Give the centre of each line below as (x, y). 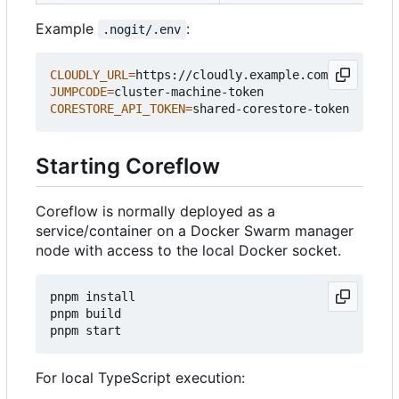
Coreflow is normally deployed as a (155, 212)
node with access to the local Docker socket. (188, 251)
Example (67, 29)
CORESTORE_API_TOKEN (118, 109)
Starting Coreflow (128, 167)
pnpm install (93, 297)
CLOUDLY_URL (89, 75)
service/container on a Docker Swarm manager (195, 231)
